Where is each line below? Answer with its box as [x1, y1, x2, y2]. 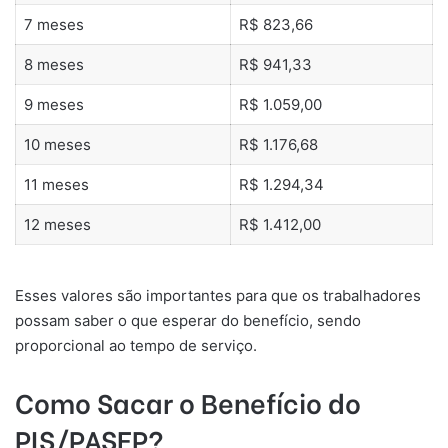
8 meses [23, 55, 84, 75]
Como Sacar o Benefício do [15, 381, 361, 421]
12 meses [23, 215, 91, 235]
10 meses [23, 135, 91, 155]
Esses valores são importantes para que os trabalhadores [15, 285, 421, 305]
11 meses [23, 175, 89, 195]
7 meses [23, 15, 84, 35]
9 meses [23, 95, 84, 115]
